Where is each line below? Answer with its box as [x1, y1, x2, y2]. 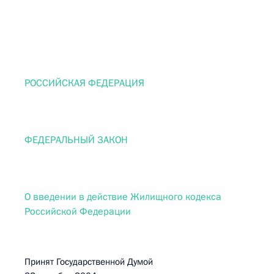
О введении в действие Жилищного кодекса [24, 190, 221, 204]
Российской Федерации [24, 205, 131, 218]
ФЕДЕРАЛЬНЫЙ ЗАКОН [24, 133, 128, 147]
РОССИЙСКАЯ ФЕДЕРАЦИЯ [24, 76, 144, 90]
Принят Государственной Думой [24, 256, 226, 268]
